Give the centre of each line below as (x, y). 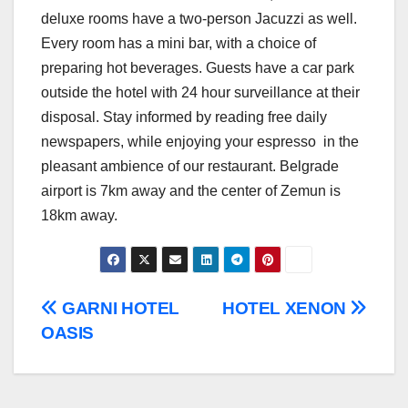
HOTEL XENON (286, 308)
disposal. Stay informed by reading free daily (184, 117)
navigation (114, 352)
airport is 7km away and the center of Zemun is (191, 190)
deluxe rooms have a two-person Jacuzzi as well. (199, 18)
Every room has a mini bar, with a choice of (178, 43)
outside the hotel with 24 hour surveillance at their (200, 92)
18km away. (79, 215)
